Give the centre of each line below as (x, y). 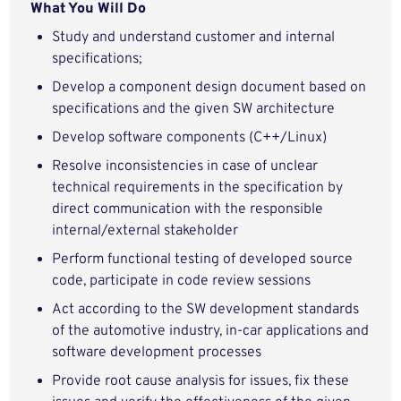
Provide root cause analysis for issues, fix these (201, 381)
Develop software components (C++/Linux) (190, 138)
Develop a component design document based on (209, 88)
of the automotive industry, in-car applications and (211, 331)
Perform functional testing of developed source (203, 260)
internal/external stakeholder (145, 231)
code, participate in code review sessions (182, 281)
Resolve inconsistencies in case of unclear (185, 166)
